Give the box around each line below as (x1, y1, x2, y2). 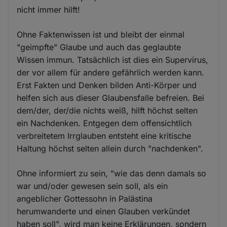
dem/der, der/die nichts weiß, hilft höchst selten (17, 105, 198, 116)
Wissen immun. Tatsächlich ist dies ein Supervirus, (17, 54, 209, 65)
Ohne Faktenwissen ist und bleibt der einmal (17, 29, 185, 40)
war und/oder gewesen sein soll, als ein (17, 180, 168, 191)
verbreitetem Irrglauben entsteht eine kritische (17, 130, 192, 141)
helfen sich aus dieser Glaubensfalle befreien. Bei (17, 92, 205, 103)
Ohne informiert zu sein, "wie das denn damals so (17, 168, 207, 178)
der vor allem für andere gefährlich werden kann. (17, 67, 205, 78)
